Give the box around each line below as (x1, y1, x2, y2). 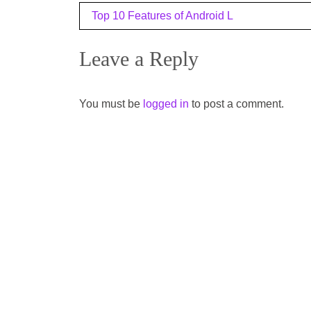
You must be (79, 97, 143, 110)
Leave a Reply (79, 47, 199, 70)
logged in (143, 97, 189, 110)
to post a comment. (189, 97, 284, 110)
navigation (78, 28, 179, 53)
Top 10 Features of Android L (92, 9, 233, 22)
